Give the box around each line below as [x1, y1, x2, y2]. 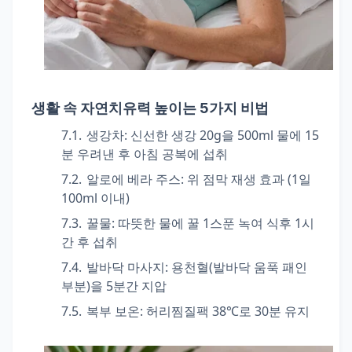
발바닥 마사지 [86, 258, 165, 276]
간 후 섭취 [61, 233, 118, 251]
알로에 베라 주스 [86, 170, 181, 188]
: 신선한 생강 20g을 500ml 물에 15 [124, 126, 319, 144]
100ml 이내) [61, 189, 130, 207]
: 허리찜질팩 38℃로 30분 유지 [140, 302, 310, 320]
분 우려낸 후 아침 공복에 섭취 [61, 145, 228, 163]
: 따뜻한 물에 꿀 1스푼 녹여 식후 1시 [112, 214, 314, 232]
